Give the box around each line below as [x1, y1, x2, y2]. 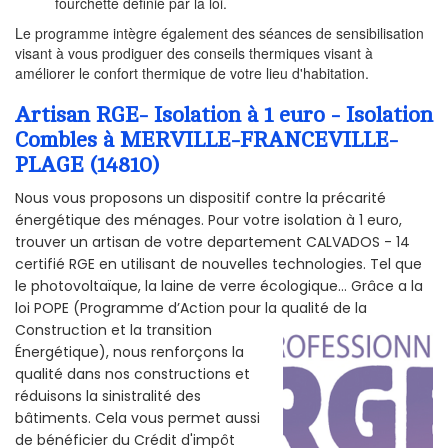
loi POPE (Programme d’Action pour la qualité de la [15, 298, 367, 319]
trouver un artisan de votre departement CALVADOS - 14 [15, 232, 410, 253]
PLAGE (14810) [15, 153, 159, 178]
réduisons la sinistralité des [15, 386, 201, 407]
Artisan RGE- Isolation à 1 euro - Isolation [15, 103, 433, 128]
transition [146, 320, 212, 341]
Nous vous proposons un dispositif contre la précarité [15, 188, 386, 209]
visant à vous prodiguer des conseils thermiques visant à [15, 43, 373, 64]
